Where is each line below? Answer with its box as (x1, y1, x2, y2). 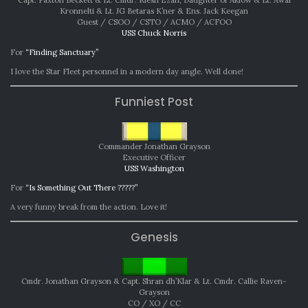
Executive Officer (122, 152, 186, 162)
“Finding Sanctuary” (25, 47, 99, 57)
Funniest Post (115, 93, 193, 110)
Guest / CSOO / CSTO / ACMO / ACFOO (76, 16, 232, 27)
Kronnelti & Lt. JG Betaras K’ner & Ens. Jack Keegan (60, 5, 248, 16)
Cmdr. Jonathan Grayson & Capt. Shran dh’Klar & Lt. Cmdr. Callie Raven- (21, 276, 287, 286)
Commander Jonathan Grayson (98, 141, 210, 151)
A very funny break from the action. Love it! (10, 201, 167, 212)
